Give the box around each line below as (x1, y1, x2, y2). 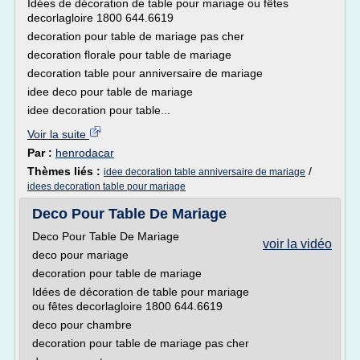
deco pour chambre (32, 318, 132, 331)
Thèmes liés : (27, 165, 104, 178)
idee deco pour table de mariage (27, 85, 193, 98)
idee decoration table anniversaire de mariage (104, 166, 305, 178)
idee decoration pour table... (27, 104, 170, 117)
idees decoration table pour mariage (27, 181, 186, 192)
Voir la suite (27, 128, 89, 141)
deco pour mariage (32, 248, 129, 261)
